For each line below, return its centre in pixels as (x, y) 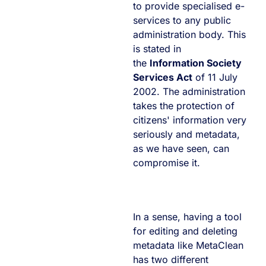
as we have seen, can (181, 148)
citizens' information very (190, 120)
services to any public (182, 20)
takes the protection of (184, 105)
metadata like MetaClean (188, 245)
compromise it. (167, 162)
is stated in (157, 48)
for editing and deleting (185, 231)
